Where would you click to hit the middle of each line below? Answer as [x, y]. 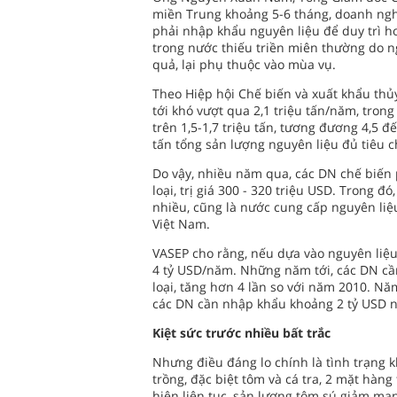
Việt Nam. [181, 224]
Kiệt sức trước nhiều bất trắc [241, 333]
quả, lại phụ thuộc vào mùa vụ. [244, 64]
